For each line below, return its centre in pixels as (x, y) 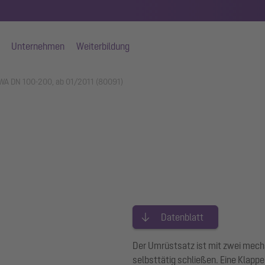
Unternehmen (38, 46)
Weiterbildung (103, 46)
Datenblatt (182, 217)
